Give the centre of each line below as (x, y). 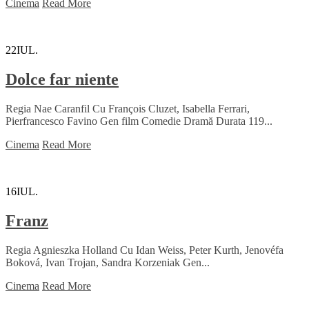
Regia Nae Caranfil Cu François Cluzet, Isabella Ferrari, (128, 108)
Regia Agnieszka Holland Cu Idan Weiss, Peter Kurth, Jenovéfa (144, 250)
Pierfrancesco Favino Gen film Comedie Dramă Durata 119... (139, 121)
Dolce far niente (62, 80)
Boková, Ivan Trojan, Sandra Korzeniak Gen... (108, 262)
